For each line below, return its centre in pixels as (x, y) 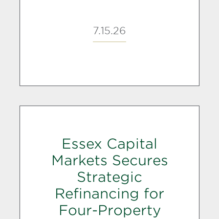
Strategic (109, 177)
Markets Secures (109, 160)
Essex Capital (109, 144)
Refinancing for (109, 194)
